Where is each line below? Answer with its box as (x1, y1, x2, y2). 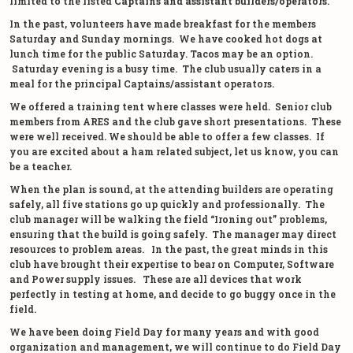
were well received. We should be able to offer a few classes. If (9, 129, 325, 143)
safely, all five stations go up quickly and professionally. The (9, 197, 325, 210)
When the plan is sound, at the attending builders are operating (9, 182, 333, 195)
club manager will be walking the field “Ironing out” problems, (9, 212, 327, 225)
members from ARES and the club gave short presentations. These (9, 114, 341, 128)
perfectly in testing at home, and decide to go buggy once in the (9, 287, 336, 300)
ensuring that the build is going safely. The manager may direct (9, 227, 336, 240)
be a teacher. (9, 159, 72, 173)
